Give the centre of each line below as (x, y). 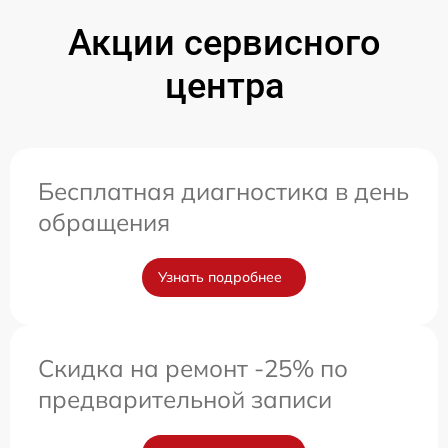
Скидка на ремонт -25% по (193, 368)
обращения (104, 222)
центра (224, 86)
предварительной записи (185, 399)
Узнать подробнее (220, 277)
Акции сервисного (224, 43)
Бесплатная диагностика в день (223, 191)
